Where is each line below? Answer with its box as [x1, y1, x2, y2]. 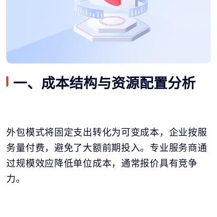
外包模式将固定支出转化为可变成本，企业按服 [6, 125, 207, 139]
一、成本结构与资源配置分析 [13, 73, 196, 92]
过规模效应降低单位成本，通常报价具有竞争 [6, 156, 198, 170]
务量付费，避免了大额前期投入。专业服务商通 [6, 141, 207, 154]
